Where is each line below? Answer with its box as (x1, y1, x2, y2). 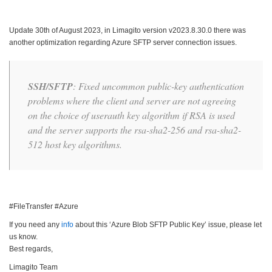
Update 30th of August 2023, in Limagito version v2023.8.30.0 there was (9, 25, 246, 35)
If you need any (9, 220, 61, 229)
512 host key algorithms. (28, 137, 122, 151)
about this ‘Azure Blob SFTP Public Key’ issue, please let (73, 220, 262, 229)
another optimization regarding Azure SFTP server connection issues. (9, 38, 237, 47)
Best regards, (9, 244, 53, 253)
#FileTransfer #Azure (9, 202, 78, 211)
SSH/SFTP (28, 79, 73, 93)
